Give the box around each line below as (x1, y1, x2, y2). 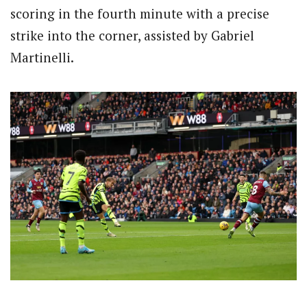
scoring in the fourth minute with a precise (10, 4, 269, 22)
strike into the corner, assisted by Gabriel (10, 26, 254, 44)
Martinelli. (10, 48, 74, 66)
